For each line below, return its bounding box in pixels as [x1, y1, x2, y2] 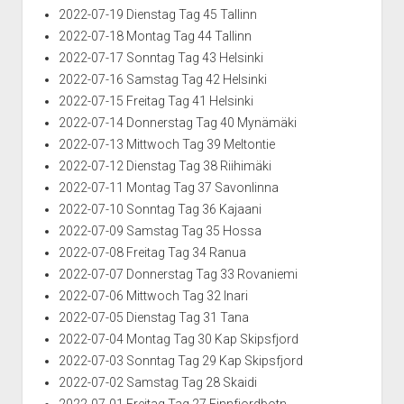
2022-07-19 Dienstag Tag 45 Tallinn [58, 7, 257, 23]
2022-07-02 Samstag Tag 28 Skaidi [58, 375, 257, 390]
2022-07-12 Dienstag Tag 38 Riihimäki [58, 159, 271, 174]
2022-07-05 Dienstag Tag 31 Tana [58, 310, 249, 326]
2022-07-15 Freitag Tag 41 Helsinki [58, 94, 253, 109]
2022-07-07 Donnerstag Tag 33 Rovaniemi [58, 267, 298, 282]
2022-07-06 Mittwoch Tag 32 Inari [58, 289, 248, 304]
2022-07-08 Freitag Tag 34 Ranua [58, 245, 246, 261]
